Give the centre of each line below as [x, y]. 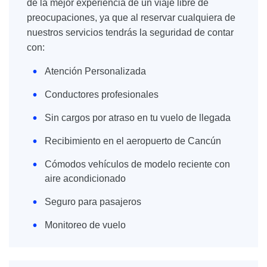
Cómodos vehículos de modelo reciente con [137, 164]
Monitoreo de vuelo [85, 225]
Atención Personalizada [95, 71]
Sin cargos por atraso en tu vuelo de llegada [138, 118]
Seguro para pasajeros [93, 202]
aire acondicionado [85, 178]
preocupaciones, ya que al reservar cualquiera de [131, 18]
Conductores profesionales [102, 94]
